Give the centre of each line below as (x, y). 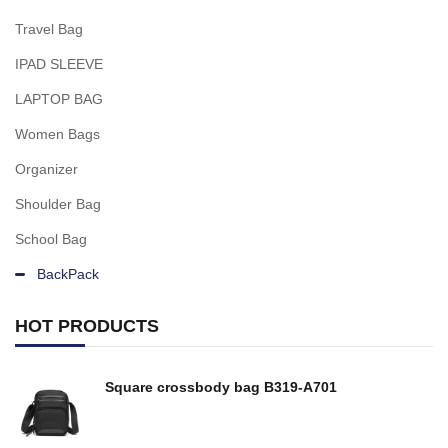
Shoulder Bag (58, 204)
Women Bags (57, 134)
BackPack (68, 274)
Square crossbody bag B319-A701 (300, 387)
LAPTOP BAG (59, 99)
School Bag (51, 239)
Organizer (46, 169)
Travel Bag (49, 29)
